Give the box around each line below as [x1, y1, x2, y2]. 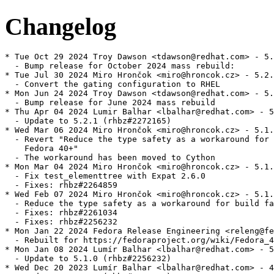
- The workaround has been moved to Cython [5, 153, 215, 163]
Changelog [5, 12, 116, 40]
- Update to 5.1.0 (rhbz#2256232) [5, 254, 171, 264]
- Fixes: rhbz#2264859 [5, 180, 117, 190]
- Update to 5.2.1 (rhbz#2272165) [5, 116, 171, 126]
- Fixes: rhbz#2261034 [5, 208, 117, 218]
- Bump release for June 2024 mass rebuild [5, 98, 215, 108]
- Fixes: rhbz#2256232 [5, 217, 117, 227]
